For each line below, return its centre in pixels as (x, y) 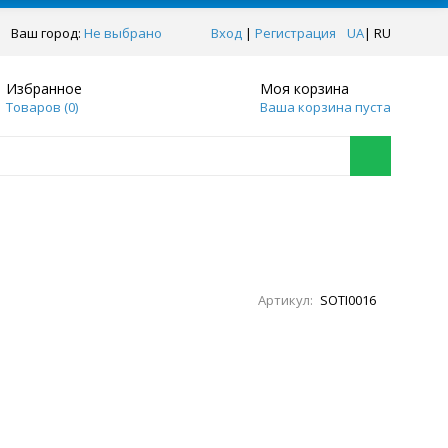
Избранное (43, 88)
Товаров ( (36, 106)
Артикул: (285, 300)
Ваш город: (47, 33)
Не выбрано (123, 33)
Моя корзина (304, 88)
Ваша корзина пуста (325, 106)
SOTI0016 (347, 300)
